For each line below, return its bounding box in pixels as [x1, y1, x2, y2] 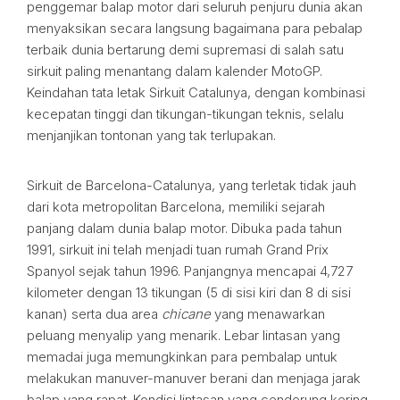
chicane [162, 305, 211, 322]
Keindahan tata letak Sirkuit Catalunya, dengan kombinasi [27, 84, 365, 101]
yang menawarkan [211, 305, 325, 322]
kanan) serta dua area [27, 305, 162, 322]
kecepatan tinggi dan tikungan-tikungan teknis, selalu [27, 105, 344, 122]
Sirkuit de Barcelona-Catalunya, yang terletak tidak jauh [27, 177, 356, 194]
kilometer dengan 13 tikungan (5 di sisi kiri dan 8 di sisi [27, 284, 351, 301]
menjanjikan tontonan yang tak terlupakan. [27, 127, 276, 144]
